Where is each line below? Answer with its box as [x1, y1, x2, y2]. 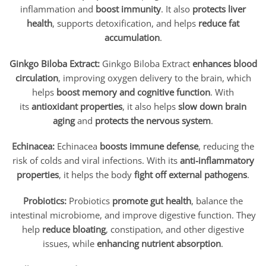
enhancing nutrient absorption [97, 237, 221, 250]
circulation [15, 71, 58, 84]
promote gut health [112, 195, 191, 207]
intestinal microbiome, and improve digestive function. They [10, 209, 256, 221]
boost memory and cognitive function [56, 85, 210, 98]
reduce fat [198, 17, 239, 29]
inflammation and [20, 2, 96, 15]
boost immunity [96, 2, 161, 15]
